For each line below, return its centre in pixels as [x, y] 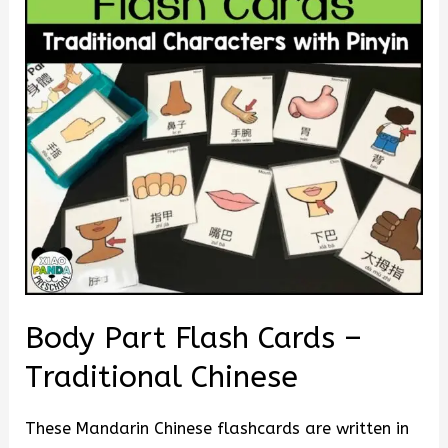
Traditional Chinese [162, 377]
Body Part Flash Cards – [194, 338]
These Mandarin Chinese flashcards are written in [217, 428]
